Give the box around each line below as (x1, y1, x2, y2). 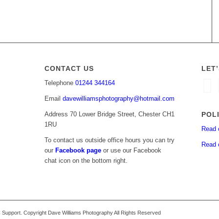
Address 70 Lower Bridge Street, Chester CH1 (44, 110, 175, 118)
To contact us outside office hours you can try (44, 136, 175, 144)
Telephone (44, 79, 75, 87)
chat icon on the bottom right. (44, 157, 128, 165)
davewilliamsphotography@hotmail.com (62, 95, 175, 103)
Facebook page (55, 147, 101, 154)
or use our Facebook (101, 147, 161, 154)
